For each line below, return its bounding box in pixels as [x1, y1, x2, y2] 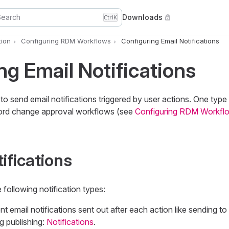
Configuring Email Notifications [121, 37, 219, 45]
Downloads [122, 13, 163, 21]
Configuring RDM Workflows [20, 37, 111, 45]
